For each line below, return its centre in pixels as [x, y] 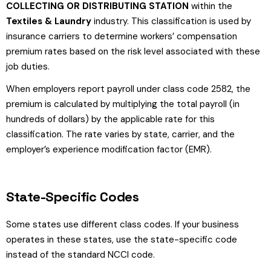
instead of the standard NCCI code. [80, 255]
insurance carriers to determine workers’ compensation [122, 36]
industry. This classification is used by [171, 21]
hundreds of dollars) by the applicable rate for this [110, 119]
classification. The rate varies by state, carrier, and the [120, 134]
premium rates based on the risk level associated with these [133, 51]
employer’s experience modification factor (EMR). [109, 149]
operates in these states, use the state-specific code [122, 240]
